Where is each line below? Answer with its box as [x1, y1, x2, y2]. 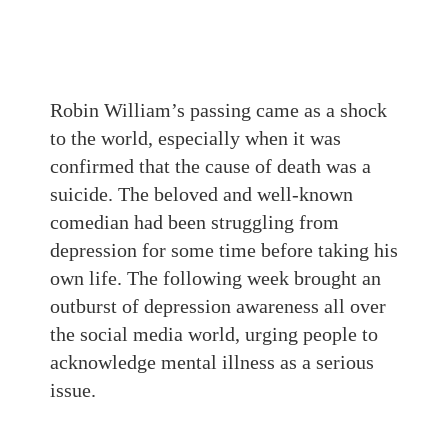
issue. [50, 379, 96, 401]
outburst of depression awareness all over [50, 295, 386, 317]
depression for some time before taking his [50, 239, 398, 261]
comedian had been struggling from [50, 211, 339, 233]
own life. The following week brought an [50, 267, 381, 289]
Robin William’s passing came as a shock [50, 99, 387, 121]
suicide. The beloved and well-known [50, 183, 353, 205]
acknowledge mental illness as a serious [50, 351, 374, 373]
